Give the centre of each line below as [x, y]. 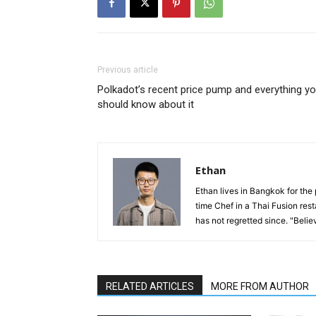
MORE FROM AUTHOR [260, 286]
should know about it [146, 104]
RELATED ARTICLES [150, 286]
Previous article [128, 69]
